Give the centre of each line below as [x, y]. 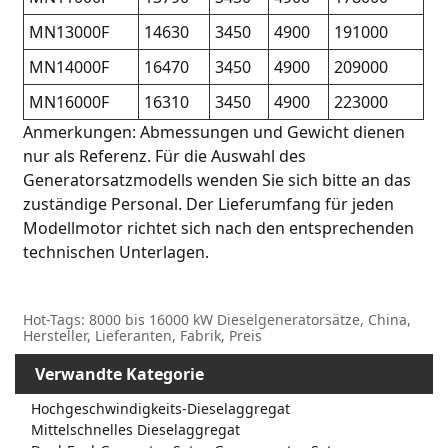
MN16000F [69, 102]
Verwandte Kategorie [119, 374]
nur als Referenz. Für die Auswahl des [165, 156]
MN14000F [69, 67]
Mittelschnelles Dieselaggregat [136, 430]
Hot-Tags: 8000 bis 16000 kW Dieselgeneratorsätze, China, [217, 320]
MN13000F [69, 32]
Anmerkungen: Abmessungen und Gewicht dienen [214, 132]
